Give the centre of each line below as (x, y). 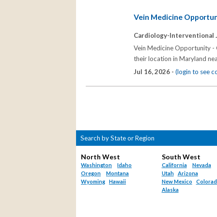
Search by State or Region (115, 138)
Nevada (201, 165)
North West (101, 157)
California (174, 165)
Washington (96, 165)
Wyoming (93, 182)
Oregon (91, 173)
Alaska (170, 190)
